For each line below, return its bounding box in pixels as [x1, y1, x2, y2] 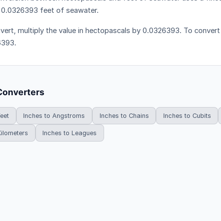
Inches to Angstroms [23, 111, 85, 119]
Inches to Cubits [163, 111, 211, 119]
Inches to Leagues [42, 129, 97, 137]
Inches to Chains [99, 111, 149, 119]
